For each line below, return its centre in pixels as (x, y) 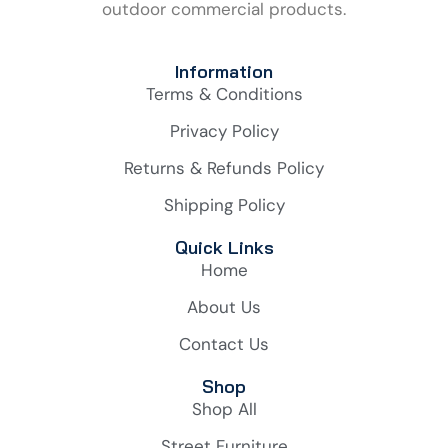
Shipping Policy (224, 205)
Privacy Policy (224, 131)
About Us (224, 307)
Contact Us (224, 344)
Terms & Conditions (224, 94)
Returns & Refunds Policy (224, 168)
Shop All (224, 409)
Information (224, 72)
